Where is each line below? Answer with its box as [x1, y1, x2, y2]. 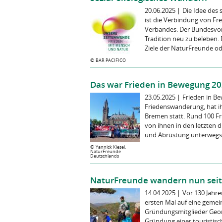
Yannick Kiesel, [96, 144, 126, 150]
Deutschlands [90, 153, 119, 159]
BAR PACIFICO [96, 57, 126, 63]
